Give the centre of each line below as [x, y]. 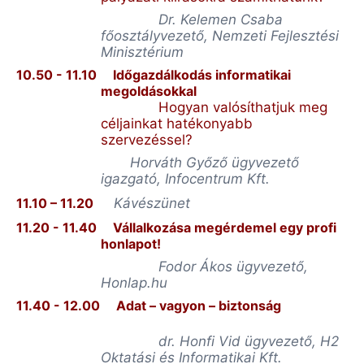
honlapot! [131, 244]
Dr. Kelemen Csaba [221, 19]
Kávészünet [152, 203]
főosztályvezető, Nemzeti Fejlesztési [220, 36]
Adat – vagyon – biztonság [199, 305]
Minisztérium [142, 52]
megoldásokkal [149, 91]
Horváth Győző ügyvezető [214, 162]
